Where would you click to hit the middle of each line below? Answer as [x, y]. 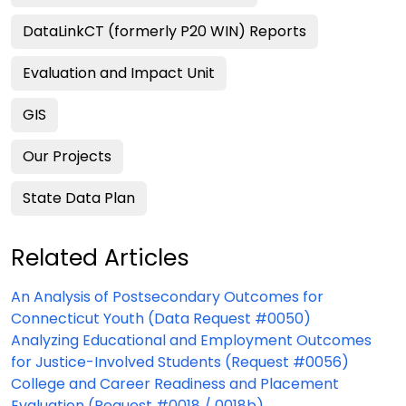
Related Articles [100, 258]
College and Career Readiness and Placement [175, 384]
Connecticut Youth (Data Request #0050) [161, 319]
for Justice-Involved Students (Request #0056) [180, 362]
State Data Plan [79, 198]
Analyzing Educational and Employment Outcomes [191, 340]
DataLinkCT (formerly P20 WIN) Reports [164, 31]
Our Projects [67, 156]
